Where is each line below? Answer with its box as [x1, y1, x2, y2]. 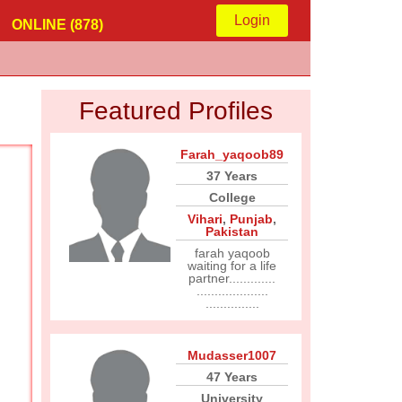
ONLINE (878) [12, 17, 103, 32]
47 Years [206, 370, 258, 384]
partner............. [188, 271, 275, 285]
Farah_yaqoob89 [180, 147, 284, 162]
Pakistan [205, 224, 258, 239]
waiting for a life [188, 258, 276, 273]
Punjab [230, 212, 273, 226]
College [208, 190, 256, 205]
